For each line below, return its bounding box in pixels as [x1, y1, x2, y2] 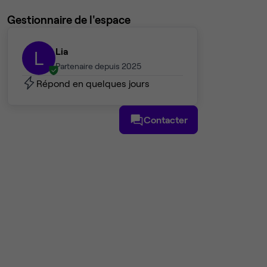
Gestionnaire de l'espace [7, 13, 131, 27]
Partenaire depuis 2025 [55, 61, 141, 72]
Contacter [144, 114, 188, 126]
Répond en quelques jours [36, 77, 150, 89]
